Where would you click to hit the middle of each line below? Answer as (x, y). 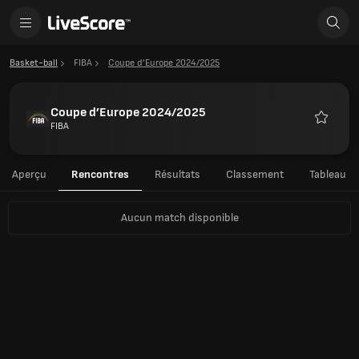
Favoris (336, 132)
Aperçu (29, 174)
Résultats (177, 174)
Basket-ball (34, 63)
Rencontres (100, 174)
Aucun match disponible (179, 218)
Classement (254, 174)
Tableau (328, 174)
